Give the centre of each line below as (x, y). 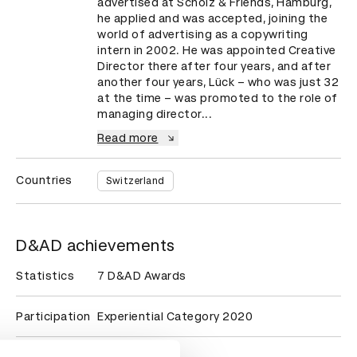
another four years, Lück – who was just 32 (218, 82)
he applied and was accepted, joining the (212, 18)
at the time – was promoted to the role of (218, 98)
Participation (53, 316)
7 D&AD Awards (142, 276)
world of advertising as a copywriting (203, 34)
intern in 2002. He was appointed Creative (217, 50)
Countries (44, 180)
